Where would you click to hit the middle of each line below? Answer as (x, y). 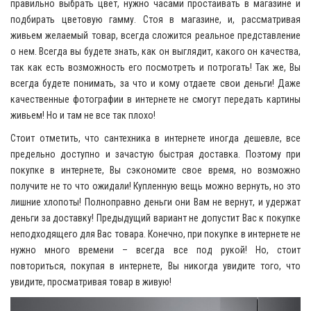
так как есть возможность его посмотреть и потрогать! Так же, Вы (155, 68)
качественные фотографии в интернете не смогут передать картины (155, 100)
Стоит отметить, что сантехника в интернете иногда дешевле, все (155, 138)
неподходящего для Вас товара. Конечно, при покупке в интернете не (155, 234)
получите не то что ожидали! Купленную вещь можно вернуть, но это (155, 186)
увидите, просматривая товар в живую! (91, 282)
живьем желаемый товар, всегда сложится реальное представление (155, 36)
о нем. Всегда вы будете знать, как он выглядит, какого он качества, (155, 52)
